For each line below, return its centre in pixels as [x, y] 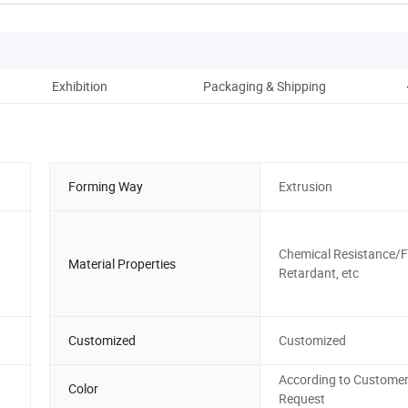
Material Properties [122, 263]
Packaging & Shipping [264, 86]
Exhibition [79, 86]
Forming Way [106, 187]
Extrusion [306, 187]
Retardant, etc [319, 273]
